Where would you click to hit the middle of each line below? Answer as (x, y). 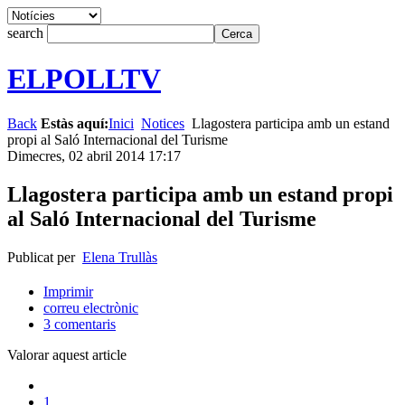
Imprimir (68, 291)
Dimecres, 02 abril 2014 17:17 (94, 155)
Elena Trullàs (120, 257)
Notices (163, 123)
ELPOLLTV (84, 79)
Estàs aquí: (75, 123)
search (27, 33)
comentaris (83, 324)
